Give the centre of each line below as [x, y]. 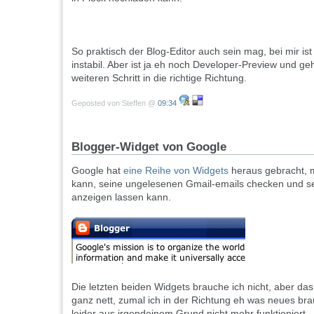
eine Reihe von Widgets [176, 170]
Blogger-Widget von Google [149, 146]
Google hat [97, 170]
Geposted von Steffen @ [115, 103]
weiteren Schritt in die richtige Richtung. [159, 77]
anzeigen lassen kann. [121, 197]
